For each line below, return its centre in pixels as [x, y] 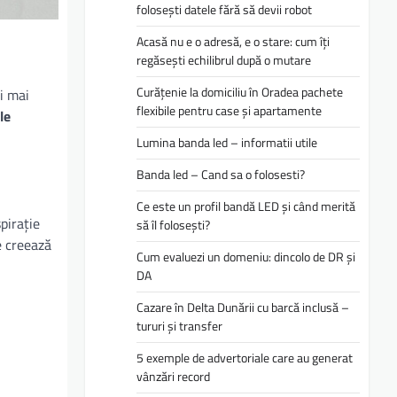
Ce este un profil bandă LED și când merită [246, 206]
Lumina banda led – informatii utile [227, 143]
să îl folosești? [173, 225]
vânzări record [173, 377]
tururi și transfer [179, 326]
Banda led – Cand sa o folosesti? [221, 175]
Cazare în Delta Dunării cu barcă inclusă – [243, 307]
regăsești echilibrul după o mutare [224, 60]
